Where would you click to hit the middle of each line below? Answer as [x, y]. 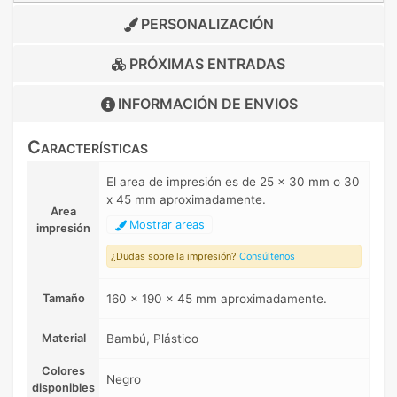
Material [63, 339]
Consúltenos [267, 257]
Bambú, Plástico [152, 339]
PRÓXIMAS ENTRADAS [206, 64]
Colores [63, 371]
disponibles [63, 388]
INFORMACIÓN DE [181, 104]
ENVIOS [271, 104]
